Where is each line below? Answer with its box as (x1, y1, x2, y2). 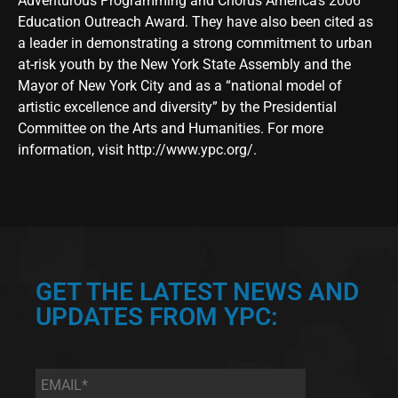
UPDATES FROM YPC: (36, 302, 278, 332)
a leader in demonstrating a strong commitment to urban (18, 35, 372, 52)
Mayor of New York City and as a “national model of (18, 77, 342, 95)
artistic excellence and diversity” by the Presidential (18, 99, 337, 116)
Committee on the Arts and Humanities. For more (18, 120, 323, 138)
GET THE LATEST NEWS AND (36, 277, 359, 307)
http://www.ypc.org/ (127, 141, 253, 159)
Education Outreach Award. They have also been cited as (18, 13, 373, 31)
